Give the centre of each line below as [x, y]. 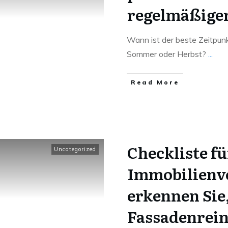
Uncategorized [75, 149]
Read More [155, 82]
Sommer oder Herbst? [167, 54]
